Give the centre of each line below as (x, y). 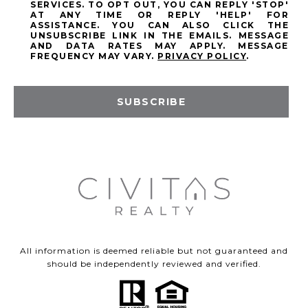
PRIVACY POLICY (202, 56)
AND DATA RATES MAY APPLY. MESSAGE (159, 45)
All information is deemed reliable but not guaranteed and (154, 251)
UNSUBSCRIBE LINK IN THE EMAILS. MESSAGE (159, 35)
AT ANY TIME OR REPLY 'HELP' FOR (159, 14)
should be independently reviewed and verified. (154, 264)
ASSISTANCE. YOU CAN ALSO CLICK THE (159, 25)
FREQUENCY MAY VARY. (94, 56)
